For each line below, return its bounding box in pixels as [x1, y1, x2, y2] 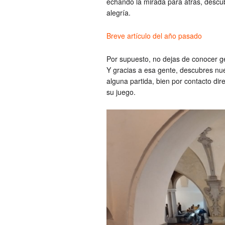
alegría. [106, 7, 131, 18]
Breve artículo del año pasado [106, 30, 202, 41]
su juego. [106, 86, 136, 97]
